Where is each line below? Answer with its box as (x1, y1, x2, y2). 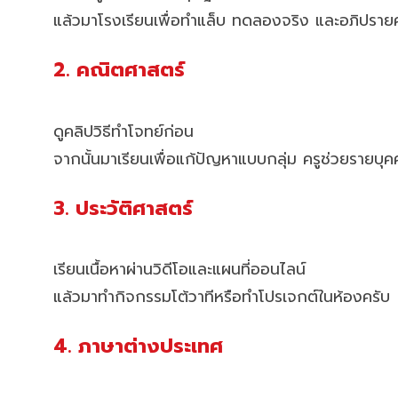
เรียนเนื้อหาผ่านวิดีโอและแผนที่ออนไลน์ (53, 258, 306, 282)
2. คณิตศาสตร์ (53, 54, 185, 84)
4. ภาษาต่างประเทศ (53, 331, 223, 362)
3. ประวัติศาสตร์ (53, 193, 193, 223)
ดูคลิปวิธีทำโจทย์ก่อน (53, 119, 194, 143)
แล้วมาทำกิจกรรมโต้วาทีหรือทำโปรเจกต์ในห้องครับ (53, 285, 390, 309)
